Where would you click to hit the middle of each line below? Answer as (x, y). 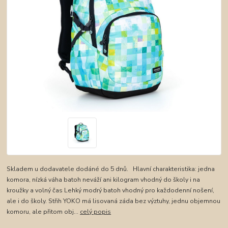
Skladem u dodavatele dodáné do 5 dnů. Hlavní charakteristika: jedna (111, 169)
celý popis (96, 212)
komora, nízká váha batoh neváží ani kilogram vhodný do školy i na (104, 180)
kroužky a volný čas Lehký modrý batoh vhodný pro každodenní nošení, (111, 191)
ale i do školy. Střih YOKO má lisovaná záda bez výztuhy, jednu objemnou (114, 201)
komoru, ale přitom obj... (44, 212)
